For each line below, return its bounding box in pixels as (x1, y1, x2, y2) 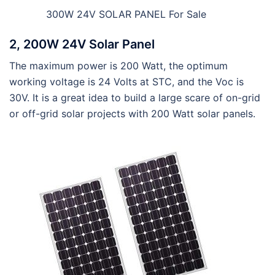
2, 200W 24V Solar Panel (9, 37, 155, 52)
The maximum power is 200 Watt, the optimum (9, 60, 228, 72)
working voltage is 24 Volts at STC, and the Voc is (9, 76, 244, 88)
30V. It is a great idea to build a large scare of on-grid (9, 91, 260, 104)
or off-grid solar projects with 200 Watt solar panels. (9, 107, 255, 120)
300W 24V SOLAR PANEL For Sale (45, 8, 206, 21)
